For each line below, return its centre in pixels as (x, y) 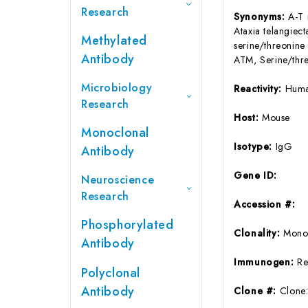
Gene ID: (256, 175)
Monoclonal (115, 132)
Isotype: (255, 146)
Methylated (114, 40)
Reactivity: (260, 88)
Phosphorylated (128, 224)
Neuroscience (118, 179)
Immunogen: (265, 262)
